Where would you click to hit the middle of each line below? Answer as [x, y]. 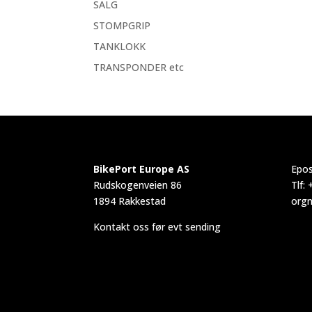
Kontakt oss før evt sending [157, 226]
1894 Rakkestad [130, 201]
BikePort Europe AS [142, 169]
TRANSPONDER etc [139, 67]
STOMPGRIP [122, 25]
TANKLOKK [120, 46]
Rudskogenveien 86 [138, 185]
